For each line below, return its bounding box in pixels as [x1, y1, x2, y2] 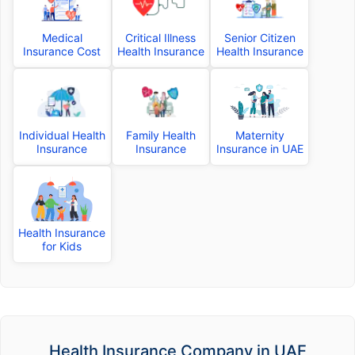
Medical [41, 31, 82, 45]
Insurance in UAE [216, 142, 303, 156]
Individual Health [18, 128, 105, 143]
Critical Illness [125, 31, 197, 45]
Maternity [235, 128, 284, 143]
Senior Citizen [223, 31, 296, 45]
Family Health [125, 128, 196, 143]
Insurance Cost [23, 44, 101, 59]
